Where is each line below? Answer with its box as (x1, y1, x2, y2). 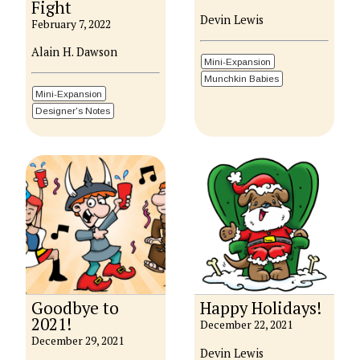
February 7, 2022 (31, 16, 112, 31)
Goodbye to (31, 297, 120, 320)
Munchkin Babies (204, 73, 280, 84)
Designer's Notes (35, 105, 111, 117)
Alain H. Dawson (31, 44, 118, 60)
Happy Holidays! (200, 297, 322, 320)
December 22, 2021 (200, 317, 293, 333)
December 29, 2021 (31, 333, 125, 349)
